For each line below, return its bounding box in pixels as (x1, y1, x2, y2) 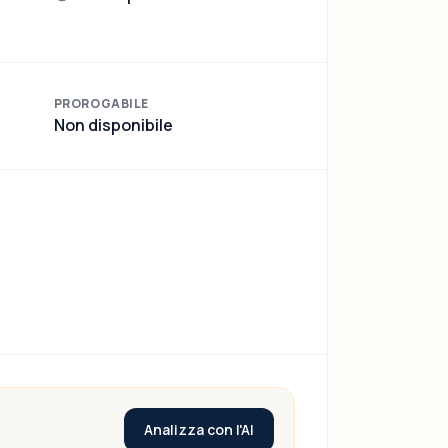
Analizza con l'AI (144, 420, 254, 439)
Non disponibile (53, 114, 173, 136)
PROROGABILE (53, 95, 150, 112)
